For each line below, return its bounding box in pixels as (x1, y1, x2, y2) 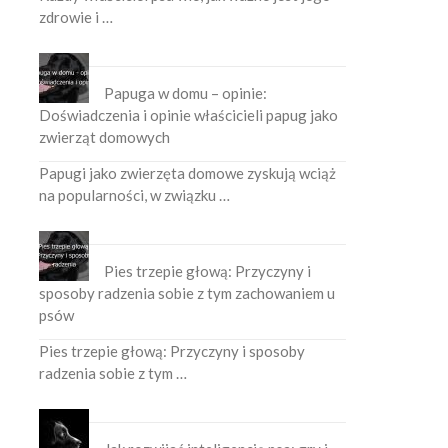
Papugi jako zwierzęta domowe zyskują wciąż (39, 163, 337, 182)
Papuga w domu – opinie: (104, 83, 268, 102)
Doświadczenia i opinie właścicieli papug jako (39, 105, 339, 124)
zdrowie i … (39, 7, 114, 26)
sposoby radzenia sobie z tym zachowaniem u (39, 283, 336, 302)
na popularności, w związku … (39, 185, 231, 204)
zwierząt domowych (39, 127, 171, 146)
